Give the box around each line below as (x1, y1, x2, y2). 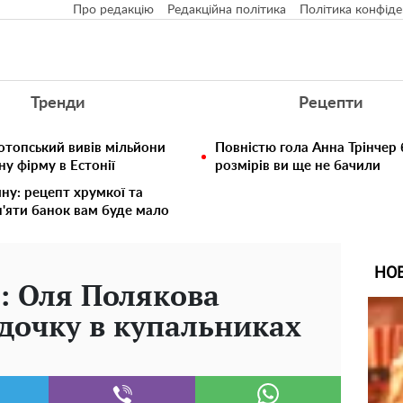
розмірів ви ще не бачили (215, 159, 381, 173)
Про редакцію (73, 4, 154, 16)
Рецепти (299, 95, 363, 112)
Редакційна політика (167, 4, 286, 16)
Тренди (30, 95, 85, 112)
